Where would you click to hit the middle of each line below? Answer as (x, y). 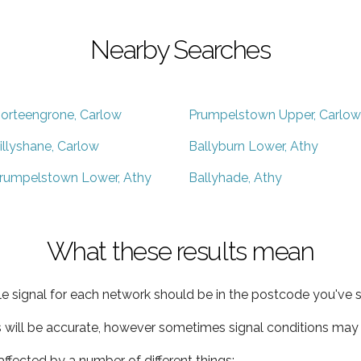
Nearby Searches (180, 49)
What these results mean (180, 251)
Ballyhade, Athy (235, 177)
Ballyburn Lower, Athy (253, 146)
